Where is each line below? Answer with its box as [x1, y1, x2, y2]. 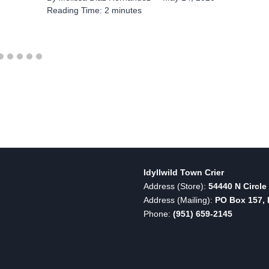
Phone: [144, 209, 173, 219]
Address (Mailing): [144, 195, 215, 205]
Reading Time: [46, 5, 102, 15]
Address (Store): [144, 181, 208, 192]
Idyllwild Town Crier [144, 168, 224, 178]
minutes [111, 5, 142, 15]
